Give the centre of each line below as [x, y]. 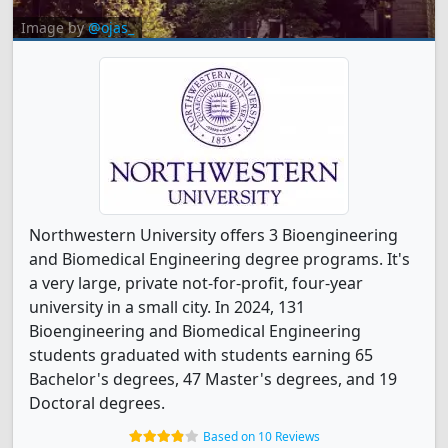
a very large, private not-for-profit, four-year [196, 283]
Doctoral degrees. [97, 403]
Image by [54, 27]
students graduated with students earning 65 [201, 355]
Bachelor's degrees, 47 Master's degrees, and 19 [213, 379]
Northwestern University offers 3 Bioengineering [213, 235]
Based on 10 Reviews [261, 436]
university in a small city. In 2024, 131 [167, 307]
